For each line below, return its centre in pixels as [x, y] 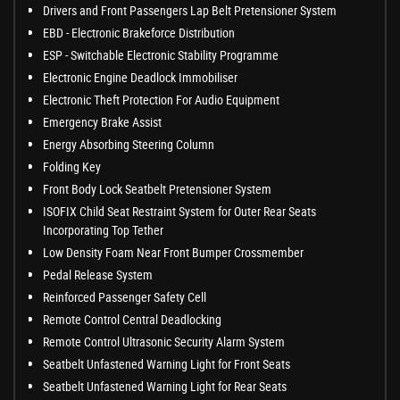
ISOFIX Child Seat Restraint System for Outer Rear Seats [179, 212]
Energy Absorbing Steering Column [129, 145]
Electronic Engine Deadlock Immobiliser [140, 78]
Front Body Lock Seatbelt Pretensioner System [157, 189]
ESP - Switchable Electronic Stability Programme [161, 55]
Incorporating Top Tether [103, 230]
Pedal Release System [98, 275]
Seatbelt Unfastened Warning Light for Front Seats [167, 364]
